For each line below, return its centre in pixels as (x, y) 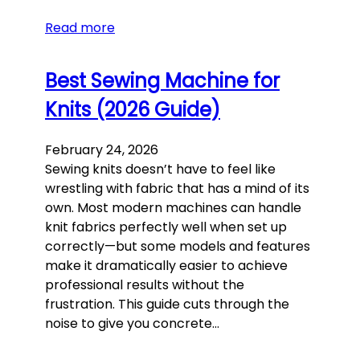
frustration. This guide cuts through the (167, 305)
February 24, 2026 (102, 150)
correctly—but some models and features (178, 247)
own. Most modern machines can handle (173, 208)
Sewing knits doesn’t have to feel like (160, 170)
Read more (80, 28)
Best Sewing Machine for (162, 81)
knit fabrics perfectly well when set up (166, 227)
